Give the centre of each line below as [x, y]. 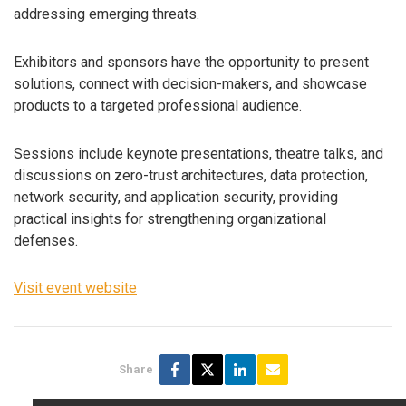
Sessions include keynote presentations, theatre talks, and [198, 153]
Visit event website [75, 288]
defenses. [46, 240]
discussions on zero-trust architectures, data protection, [191, 175]
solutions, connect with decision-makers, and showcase [190, 83]
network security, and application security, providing [176, 197]
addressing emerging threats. [106, 14]
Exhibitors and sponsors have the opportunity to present [191, 62]
